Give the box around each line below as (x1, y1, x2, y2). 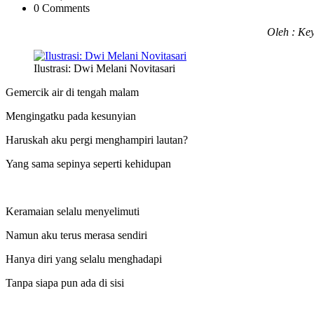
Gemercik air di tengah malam (6, 86, 142, 99)
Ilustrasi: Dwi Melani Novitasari (34, 62, 175, 75)
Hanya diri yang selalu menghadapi (6, 253, 165, 266)
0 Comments (34, 2, 90, 15)
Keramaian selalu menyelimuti (6, 205, 142, 218)
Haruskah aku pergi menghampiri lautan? (6, 134, 188, 146)
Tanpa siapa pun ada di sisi (6, 277, 124, 289)
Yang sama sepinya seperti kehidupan (6, 158, 174, 170)
